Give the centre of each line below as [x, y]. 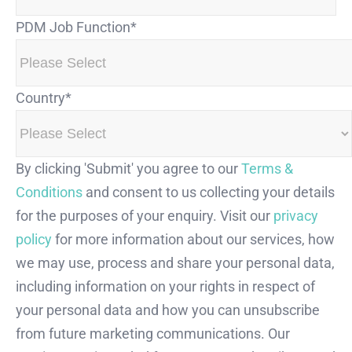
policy [34, 240]
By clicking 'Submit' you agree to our [128, 169]
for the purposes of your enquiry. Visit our [145, 216]
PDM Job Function [73, 27]
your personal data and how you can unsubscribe [168, 310]
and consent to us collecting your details [209, 192]
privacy [296, 216]
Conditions [49, 192]
